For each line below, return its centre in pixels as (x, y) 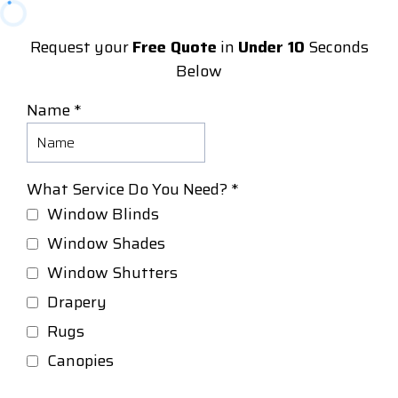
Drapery (77, 302)
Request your (81, 47)
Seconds (336, 47)
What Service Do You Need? (129, 189)
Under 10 (271, 47)
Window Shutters (112, 273)
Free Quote (174, 47)
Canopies (80, 361)
